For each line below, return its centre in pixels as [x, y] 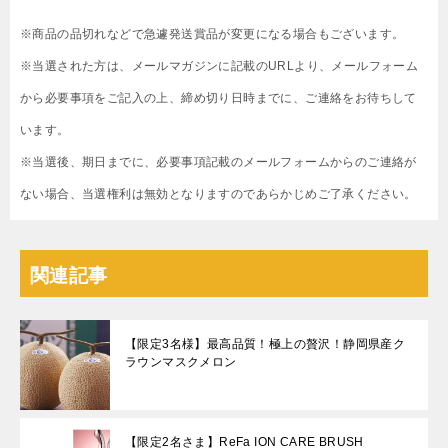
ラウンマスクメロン [181, 362]
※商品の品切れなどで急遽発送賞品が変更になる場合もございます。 [212, 34]
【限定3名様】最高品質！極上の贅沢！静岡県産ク [265, 344]
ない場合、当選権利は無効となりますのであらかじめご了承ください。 [218, 194]
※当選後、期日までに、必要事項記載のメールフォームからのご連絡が [218, 162]
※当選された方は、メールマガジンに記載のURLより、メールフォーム [219, 66]
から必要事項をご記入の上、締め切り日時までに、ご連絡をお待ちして [218, 98]
